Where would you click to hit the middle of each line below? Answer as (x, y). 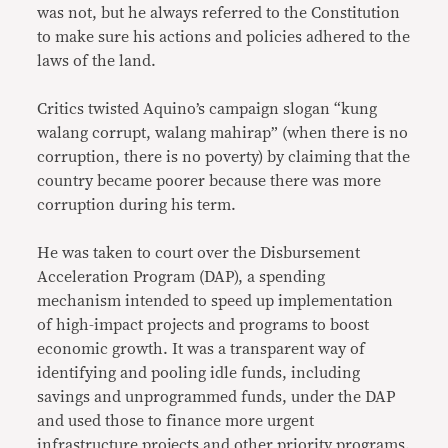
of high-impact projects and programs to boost (203, 325)
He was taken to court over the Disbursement (199, 253)
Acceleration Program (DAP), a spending (181, 277)
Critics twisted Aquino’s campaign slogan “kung (207, 109)
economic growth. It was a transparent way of (201, 349)
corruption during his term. (137, 205)
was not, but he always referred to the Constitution (219, 13)
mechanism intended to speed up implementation (215, 301)
